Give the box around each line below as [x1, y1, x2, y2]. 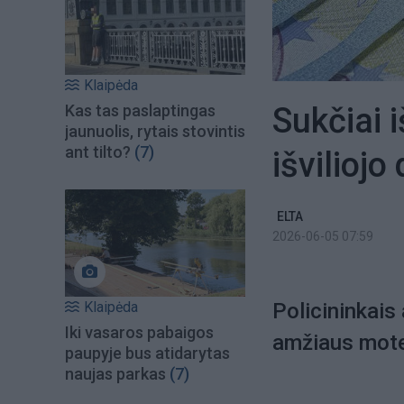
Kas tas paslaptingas [65, 101, 216, 121]
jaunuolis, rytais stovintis [65, 122, 245, 142]
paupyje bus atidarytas [65, 343, 230, 363]
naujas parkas [65, 363, 166, 383]
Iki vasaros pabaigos [65, 322, 214, 342]
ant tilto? [65, 142, 131, 162]
